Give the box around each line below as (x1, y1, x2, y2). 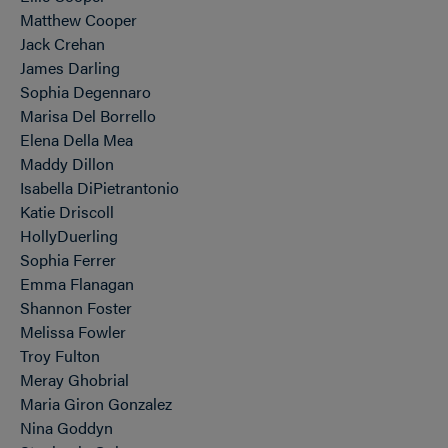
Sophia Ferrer (20, 248, 116, 271)
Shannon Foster (20, 296, 132, 319)
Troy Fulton (20, 344, 100, 367)
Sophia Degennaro (20, 80, 151, 103)
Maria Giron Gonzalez (20, 392, 172, 415)
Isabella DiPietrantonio (20, 176, 179, 199)
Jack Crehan (20, 32, 105, 55)
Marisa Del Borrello (20, 104, 156, 127)
